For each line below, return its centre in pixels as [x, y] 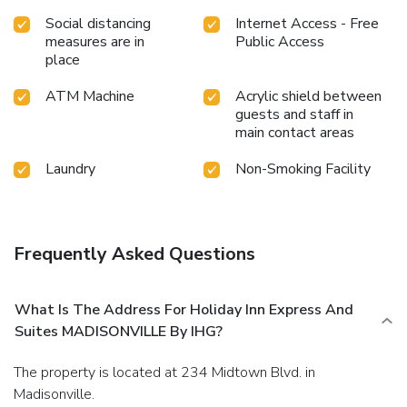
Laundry [70, 169]
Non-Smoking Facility [303, 169]
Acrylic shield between [308, 96]
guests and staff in [294, 114]
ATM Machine [90, 96]
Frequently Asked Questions [134, 253]
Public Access [280, 41]
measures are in [95, 41]
